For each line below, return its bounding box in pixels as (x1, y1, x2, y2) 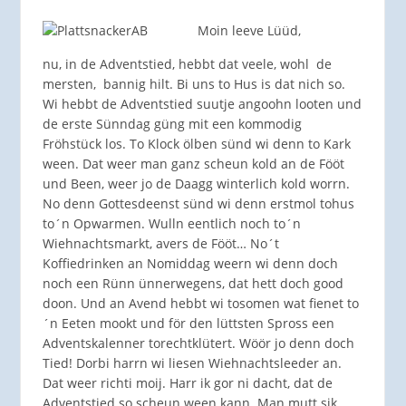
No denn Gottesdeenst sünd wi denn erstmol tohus (42, 194, 354, 212)
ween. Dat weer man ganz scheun (42, 154, 252, 172)
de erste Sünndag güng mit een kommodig (42, 114, 302, 132)
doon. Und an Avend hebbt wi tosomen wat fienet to (42, 294, 359, 312)
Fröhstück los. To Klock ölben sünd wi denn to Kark (42, 134, 351, 152)
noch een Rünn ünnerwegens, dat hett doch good (42, 274, 343, 292)
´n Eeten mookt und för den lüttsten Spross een (42, 314, 334, 332)
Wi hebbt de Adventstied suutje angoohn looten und (42, 94, 362, 112)
